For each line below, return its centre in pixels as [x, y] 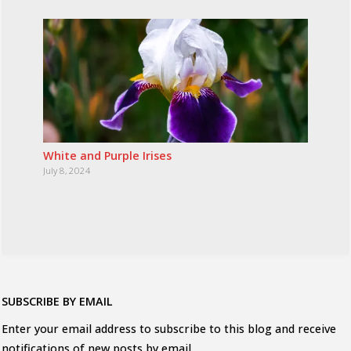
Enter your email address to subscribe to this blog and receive [169, 328]
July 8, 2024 [67, 170]
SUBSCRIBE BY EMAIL [57, 301]
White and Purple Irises [108, 155]
